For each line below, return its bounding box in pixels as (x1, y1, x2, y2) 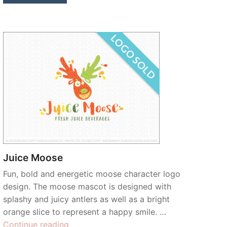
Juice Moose (3, 152, 63, 164)
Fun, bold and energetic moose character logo (3, 169, 180, 179)
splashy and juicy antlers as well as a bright (3, 194, 170, 205)
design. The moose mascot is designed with (3, 181, 171, 192)
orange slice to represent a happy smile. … (3, 207, 166, 217)
